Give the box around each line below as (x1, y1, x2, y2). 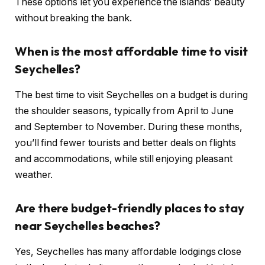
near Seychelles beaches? (15, 218, 161, 233)
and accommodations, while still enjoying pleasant (15, 153, 233, 164)
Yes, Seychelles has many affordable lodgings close (15, 245, 242, 257)
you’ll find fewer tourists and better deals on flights (15, 137, 236, 148)
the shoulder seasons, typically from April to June (15, 105, 234, 117)
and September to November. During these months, (15, 121, 243, 132)
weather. (15, 169, 53, 180)
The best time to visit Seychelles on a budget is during (15, 89, 248, 101)
